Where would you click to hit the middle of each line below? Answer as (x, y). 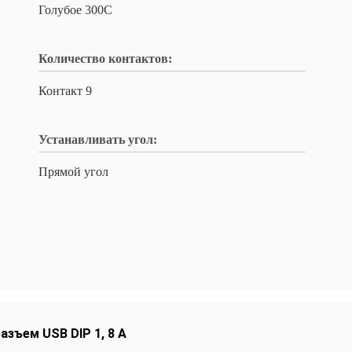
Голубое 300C (75, 10)
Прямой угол (73, 172)
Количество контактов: (105, 59)
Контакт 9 (65, 91)
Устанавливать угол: (98, 139)
